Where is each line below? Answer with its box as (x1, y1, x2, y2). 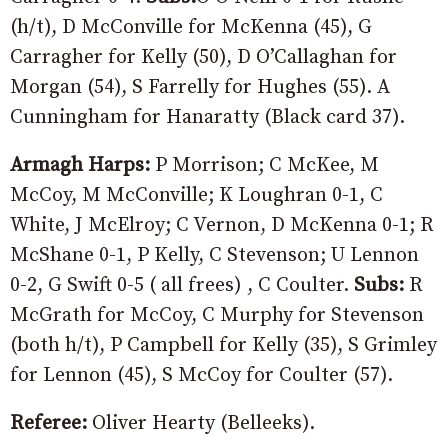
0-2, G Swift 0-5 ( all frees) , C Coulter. (10, 272, 354, 298)
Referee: (10, 410, 87, 436)
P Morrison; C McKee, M (155, 152, 379, 178)
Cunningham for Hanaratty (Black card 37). (10, 104, 405, 130)
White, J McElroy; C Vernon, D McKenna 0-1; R (10, 212, 434, 238)
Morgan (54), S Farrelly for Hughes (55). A (10, 74, 390, 100)
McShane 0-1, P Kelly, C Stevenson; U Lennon (10, 242, 419, 268)
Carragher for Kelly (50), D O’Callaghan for (10, 44, 397, 70)
